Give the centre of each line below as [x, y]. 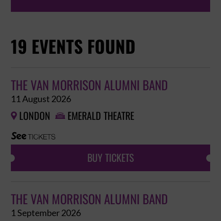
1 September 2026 [46, 213]
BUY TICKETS [110, 158]
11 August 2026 [41, 99]
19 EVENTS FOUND [74, 47]
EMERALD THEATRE [101, 116]
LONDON [35, 116]
